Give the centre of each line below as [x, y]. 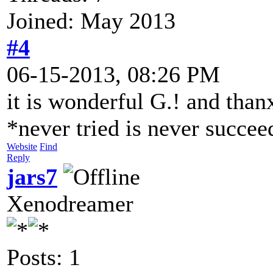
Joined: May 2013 [91, 20]
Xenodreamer [70, 203]
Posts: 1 [44, 257]
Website [22, 146]
